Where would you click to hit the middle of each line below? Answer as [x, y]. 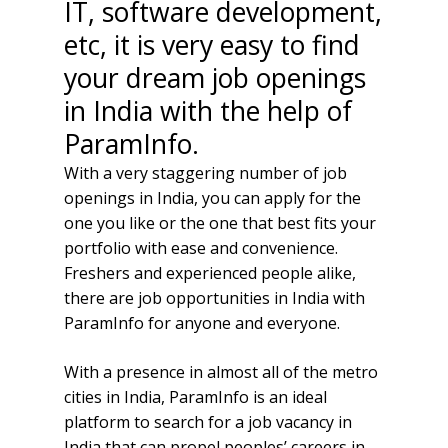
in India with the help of [208, 110]
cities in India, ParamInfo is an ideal [196, 396]
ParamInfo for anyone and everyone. [202, 322]
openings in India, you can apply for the [213, 197]
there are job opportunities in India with [215, 297]
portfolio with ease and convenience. [201, 247]
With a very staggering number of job [206, 172]
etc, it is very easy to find [212, 44]
